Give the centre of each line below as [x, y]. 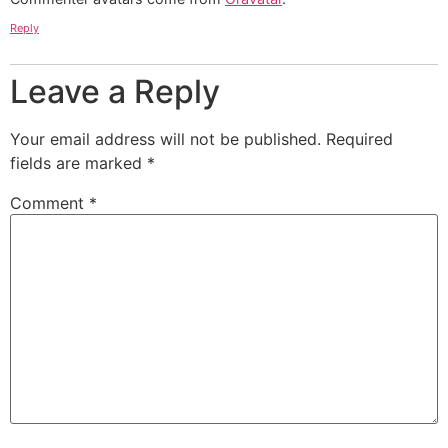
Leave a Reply [115, 92]
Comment [49, 203]
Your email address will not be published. [165, 139]
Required [359, 139]
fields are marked [78, 163]
